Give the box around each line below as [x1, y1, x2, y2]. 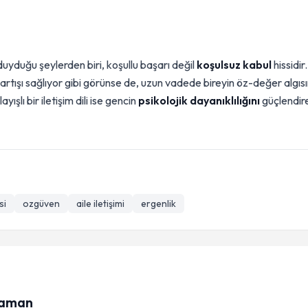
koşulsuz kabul [197, 58, 272, 71]
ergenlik [141, 197, 176, 210]
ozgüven [23, 197, 60, 210]
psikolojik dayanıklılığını [138, 93, 260, 107]
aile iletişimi [76, 197, 124, 210]
